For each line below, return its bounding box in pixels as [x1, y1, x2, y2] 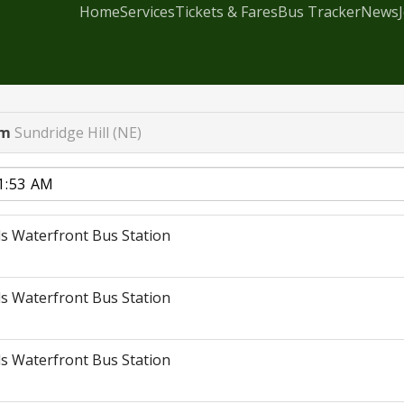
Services [119, 2, 175, 22]
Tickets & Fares [174, 2, 278, 22]
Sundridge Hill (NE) [14, 123, 142, 142]
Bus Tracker [277, 2, 361, 22]
